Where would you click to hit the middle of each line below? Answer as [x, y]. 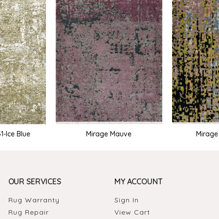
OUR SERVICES [34, 181]
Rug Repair [28, 212]
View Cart [132, 212]
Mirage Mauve [109, 134]
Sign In [126, 200]
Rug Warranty [34, 200]
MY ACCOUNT [138, 181]
